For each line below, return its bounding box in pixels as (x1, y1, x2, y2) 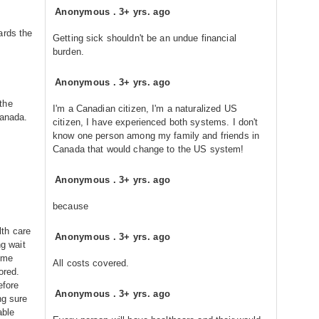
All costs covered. (53, 258, 130, 268)
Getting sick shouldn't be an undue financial (53, 33, 236, 43)
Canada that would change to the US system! (53, 144, 244, 155)
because (53, 201, 88, 211)
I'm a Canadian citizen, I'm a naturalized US (53, 103, 237, 114)
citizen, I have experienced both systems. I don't (53, 117, 258, 127)
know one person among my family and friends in (53, 130, 260, 141)
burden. (53, 46, 84, 57)
